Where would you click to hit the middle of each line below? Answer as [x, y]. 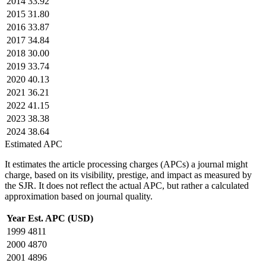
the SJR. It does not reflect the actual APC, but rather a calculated [127, 185]
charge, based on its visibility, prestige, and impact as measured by [128, 175]
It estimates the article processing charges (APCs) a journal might [126, 164]
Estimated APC [34, 144]
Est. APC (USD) [61, 218]
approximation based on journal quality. [79, 196]
